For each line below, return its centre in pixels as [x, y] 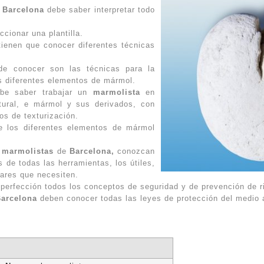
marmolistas [28, 151]
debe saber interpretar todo [100, 10]
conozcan [135, 151]
